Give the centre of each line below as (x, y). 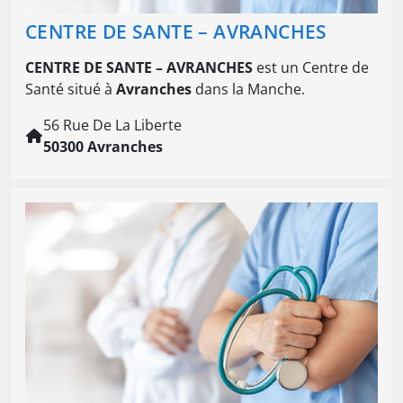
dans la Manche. (248, 90)
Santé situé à (71, 90)
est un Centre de (311, 68)
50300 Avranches (103, 147)
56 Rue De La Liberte (112, 125)
